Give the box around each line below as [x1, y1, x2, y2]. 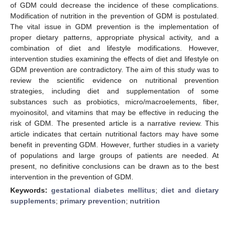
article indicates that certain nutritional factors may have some [10, 129, 219, 138]
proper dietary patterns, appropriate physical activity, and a [10, 33, 219, 41]
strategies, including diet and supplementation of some [10, 86, 219, 95]
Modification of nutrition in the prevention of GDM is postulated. [10, 11, 219, 20]
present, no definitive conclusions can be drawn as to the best [10, 162, 219, 170]
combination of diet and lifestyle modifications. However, [10, 43, 219, 52]
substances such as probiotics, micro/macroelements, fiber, [10, 97, 219, 106]
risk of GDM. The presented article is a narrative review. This [10, 119, 219, 127]
